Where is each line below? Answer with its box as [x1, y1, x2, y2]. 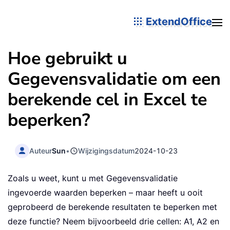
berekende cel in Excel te [8, 88, 207, 111]
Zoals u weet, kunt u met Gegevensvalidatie [8, 173, 178, 184]
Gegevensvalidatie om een [8, 67, 221, 91]
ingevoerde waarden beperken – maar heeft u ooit [8, 187, 203, 198]
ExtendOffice [143, 15, 212, 28]
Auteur [29, 146, 52, 155]
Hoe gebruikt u [8, 47, 127, 70]
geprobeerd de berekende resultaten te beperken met [8, 202, 217, 213]
